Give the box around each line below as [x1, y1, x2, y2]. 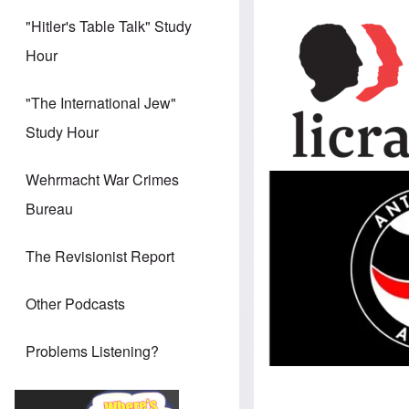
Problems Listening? [26, 341, 159, 362]
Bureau [26, 198, 73, 220]
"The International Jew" [26, 92, 176, 114]
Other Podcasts [26, 293, 125, 315]
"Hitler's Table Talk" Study [26, 16, 192, 37]
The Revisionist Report [26, 246, 174, 267]
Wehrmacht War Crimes [26, 169, 179, 191]
